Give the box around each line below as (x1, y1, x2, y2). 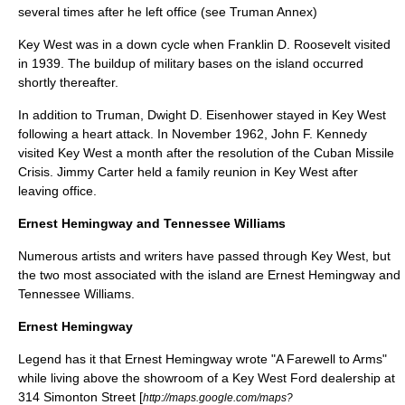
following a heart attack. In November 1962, (18, 127, 271, 141)
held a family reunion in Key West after (134, 165, 358, 179)
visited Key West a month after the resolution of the (18, 146, 314, 160)
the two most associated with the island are (18, 268, 268, 282)
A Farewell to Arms (276, 352, 382, 366)
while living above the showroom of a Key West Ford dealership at (18, 371, 395, 385)
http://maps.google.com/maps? (143, 391, 293, 403)
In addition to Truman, (18, 108, 147, 122)
